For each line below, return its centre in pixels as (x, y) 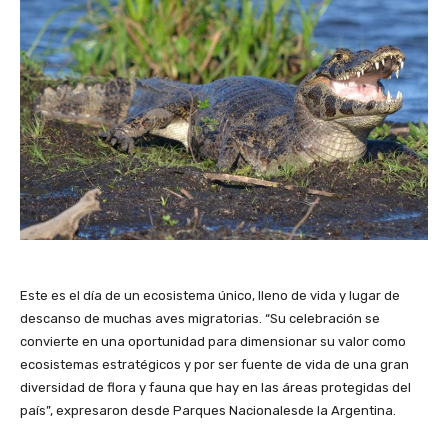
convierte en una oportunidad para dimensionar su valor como (213, 341)
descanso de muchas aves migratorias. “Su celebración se (200, 318)
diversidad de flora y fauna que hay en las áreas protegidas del (215, 387)
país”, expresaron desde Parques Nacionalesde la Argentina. (208, 410)
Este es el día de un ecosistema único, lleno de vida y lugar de (210, 295)
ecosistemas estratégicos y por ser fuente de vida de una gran (214, 364)
